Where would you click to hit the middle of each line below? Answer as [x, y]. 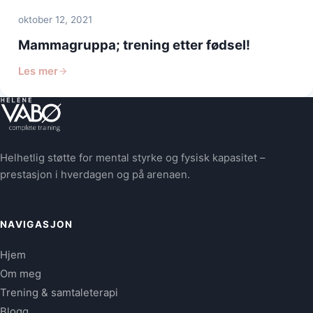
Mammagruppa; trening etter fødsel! [134, 45]
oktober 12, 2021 [55, 20]
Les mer [38, 71]
